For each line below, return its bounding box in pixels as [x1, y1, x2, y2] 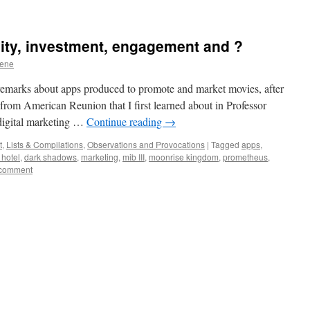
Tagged [211, 138, 239, 150]
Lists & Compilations [6, 138, 83, 150]
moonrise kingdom [149, 151, 219, 163]
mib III [122, 151, 145, 163]
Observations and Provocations [87, 138, 205, 150]
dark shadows [24, 151, 77, 163]
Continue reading [86, 114, 165, 129]
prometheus [223, 151, 268, 163]
